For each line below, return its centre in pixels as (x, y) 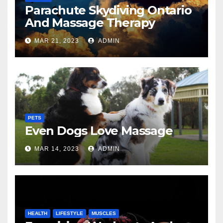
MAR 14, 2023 (57, 149)
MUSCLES (104, 213)
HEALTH (38, 213)
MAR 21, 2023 (57, 41)
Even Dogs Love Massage (99, 130)
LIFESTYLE (69, 213)
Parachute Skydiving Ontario (108, 10)
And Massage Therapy (90, 22)
